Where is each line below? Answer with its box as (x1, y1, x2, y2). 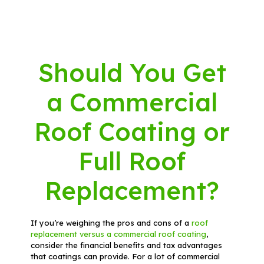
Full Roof (78, 146, 186, 177)
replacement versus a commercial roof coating (30, 229, 206, 239)
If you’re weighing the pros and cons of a (30, 218, 192, 228)
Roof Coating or (34, 116, 230, 148)
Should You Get (38, 57, 226, 89)
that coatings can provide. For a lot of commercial (30, 252, 220, 262)
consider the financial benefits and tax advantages (30, 240, 222, 250)
